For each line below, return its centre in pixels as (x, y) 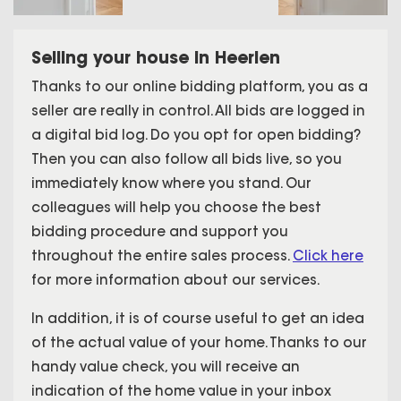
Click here (328, 255)
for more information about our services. (176, 279)
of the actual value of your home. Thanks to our (199, 342)
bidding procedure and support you (160, 231)
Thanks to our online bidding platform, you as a (200, 86)
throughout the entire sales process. (162, 255)
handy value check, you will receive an (166, 366)
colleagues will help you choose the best (176, 207)
